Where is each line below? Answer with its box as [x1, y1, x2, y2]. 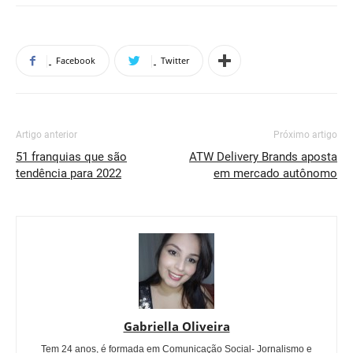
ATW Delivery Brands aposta [189, 150, 337, 164]
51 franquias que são [16, 150, 127, 164]
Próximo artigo [273, 129, 337, 140]
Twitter [161, 54, 189, 66]
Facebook [56, 54, 95, 66]
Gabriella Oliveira [123, 318, 230, 334]
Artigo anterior [16, 129, 77, 140]
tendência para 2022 [16, 166, 121, 180]
